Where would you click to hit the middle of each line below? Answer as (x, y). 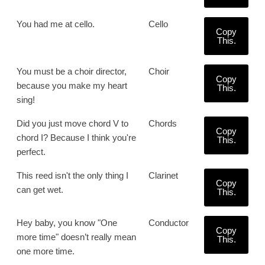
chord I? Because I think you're (76, 138)
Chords (163, 123)
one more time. (46, 251)
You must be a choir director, (72, 71)
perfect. (31, 152)
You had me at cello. (56, 24)
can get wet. (40, 190)
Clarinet (163, 175)
